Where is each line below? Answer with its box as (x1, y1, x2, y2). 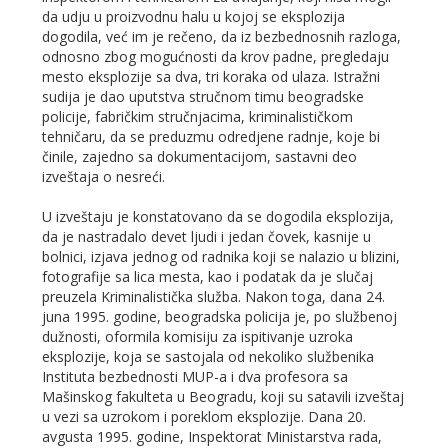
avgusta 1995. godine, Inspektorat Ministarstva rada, (42, 426, 383, 446)
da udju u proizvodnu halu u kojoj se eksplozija (42, 6, 346, 26)
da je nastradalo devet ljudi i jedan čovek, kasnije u (42, 226, 372, 246)
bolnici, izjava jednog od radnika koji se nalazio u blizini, (42, 246, 401, 266)
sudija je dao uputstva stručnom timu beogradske (42, 86, 365, 106)
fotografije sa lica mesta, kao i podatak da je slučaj (42, 266, 374, 286)
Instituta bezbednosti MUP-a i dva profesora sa (42, 366, 349, 386)
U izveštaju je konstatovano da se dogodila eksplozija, (42, 206, 395, 226)
